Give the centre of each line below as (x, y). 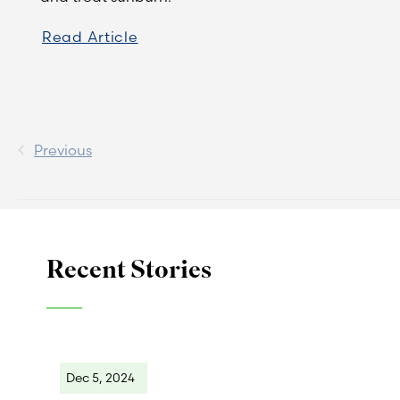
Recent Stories (129, 269)
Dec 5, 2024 (100, 377)
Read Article (90, 36)
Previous (63, 150)
